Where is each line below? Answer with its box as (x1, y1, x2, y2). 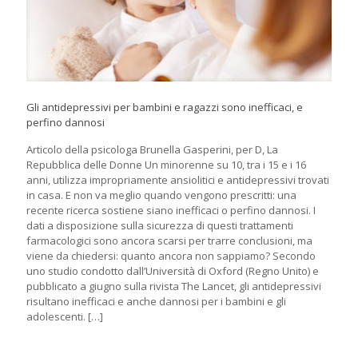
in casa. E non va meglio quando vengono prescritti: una (26, 188, 296, 203)
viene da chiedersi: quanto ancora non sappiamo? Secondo (26, 249, 316, 264)
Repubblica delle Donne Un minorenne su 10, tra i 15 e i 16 (26, 157, 306, 173)
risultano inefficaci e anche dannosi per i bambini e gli (26, 294, 286, 309)
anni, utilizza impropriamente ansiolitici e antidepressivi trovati (26, 173, 329, 188)
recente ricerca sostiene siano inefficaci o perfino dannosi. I (26, 203, 316, 218)
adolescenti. (26, 309, 86, 324)
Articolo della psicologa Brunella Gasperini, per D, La (26, 142, 278, 157)
